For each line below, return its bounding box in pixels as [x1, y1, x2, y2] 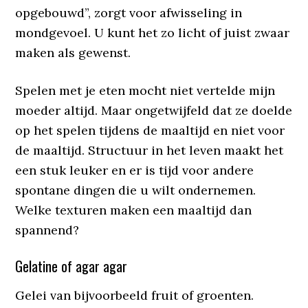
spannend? [15, 222, 80, 238]
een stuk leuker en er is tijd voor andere [15, 162, 254, 178]
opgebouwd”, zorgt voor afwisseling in [15, 5, 243, 21]
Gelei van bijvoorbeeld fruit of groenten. [15, 287, 254, 303]
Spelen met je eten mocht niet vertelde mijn [15, 82, 276, 98]
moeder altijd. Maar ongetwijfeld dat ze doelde [15, 102, 293, 118]
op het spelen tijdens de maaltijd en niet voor [15, 122, 285, 138]
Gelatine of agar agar [15, 256, 128, 276]
